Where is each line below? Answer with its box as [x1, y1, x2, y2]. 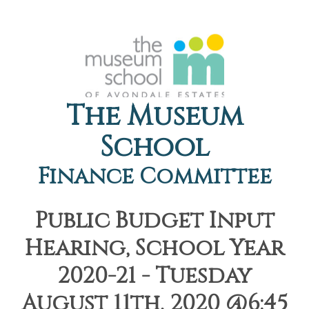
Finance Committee [37, 162, 272, 192]
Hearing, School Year [25, 234, 284, 263]
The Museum [66, 98, 243, 135]
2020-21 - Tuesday [57, 261, 252, 291]
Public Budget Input [34, 206, 275, 236]
